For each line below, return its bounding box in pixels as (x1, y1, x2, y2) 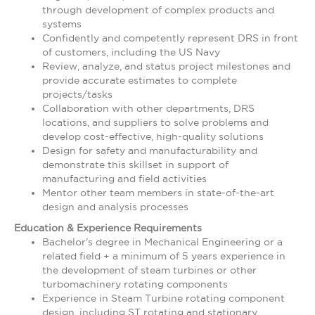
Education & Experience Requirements (14, 222, 202, 233)
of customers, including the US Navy (42, 46, 220, 58)
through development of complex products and (42, 4, 274, 15)
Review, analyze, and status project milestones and (42, 60, 290, 72)
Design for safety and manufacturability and (42, 145, 257, 156)
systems (42, 18, 82, 30)
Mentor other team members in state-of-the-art (42, 187, 274, 198)
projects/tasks (42, 89, 112, 100)
